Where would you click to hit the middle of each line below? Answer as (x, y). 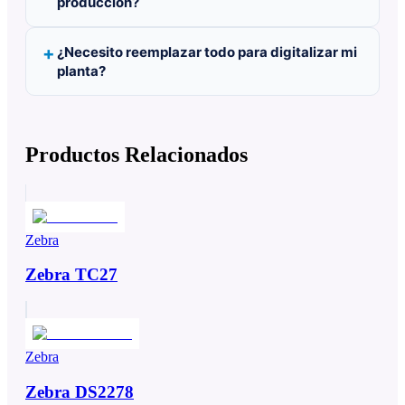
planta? (81, 71)
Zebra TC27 (71, 275)
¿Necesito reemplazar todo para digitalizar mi (207, 52)
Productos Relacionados (137, 154)
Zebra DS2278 (80, 391)
